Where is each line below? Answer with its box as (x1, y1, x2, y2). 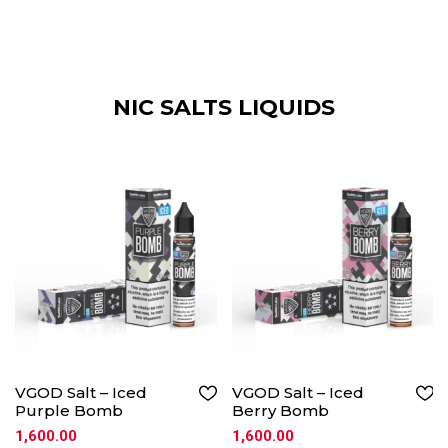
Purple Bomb (15, 401, 123, 421)
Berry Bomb (232, 401, 329, 421)
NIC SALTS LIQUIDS (113, 94, 335, 122)
